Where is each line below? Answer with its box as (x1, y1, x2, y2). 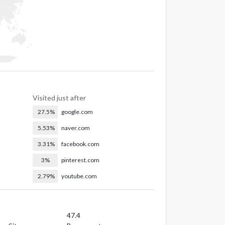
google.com (61, 107, 93, 116)
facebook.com (61, 140, 100, 148)
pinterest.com (61, 156, 100, 164)
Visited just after (33, 93, 86, 102)
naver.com (61, 124, 90, 132)
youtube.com (61, 172, 97, 180)
